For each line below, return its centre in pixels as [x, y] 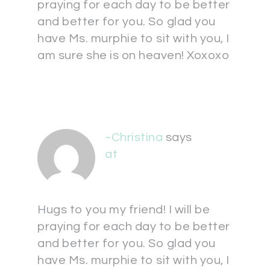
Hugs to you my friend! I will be [124, 210]
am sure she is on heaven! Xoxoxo [133, 55]
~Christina [134, 137]
